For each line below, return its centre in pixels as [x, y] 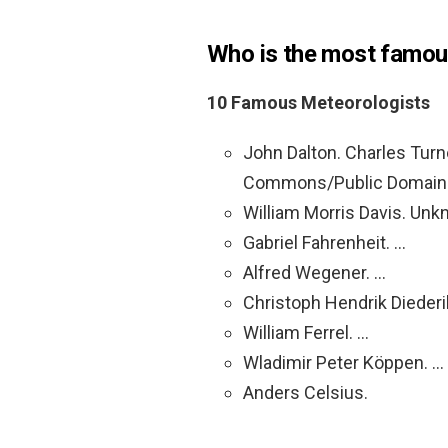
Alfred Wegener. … [314, 272]
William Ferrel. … [306, 332]
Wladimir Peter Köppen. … [343, 362]
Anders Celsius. [305, 392]
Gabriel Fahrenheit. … [324, 242]
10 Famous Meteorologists [318, 102]
